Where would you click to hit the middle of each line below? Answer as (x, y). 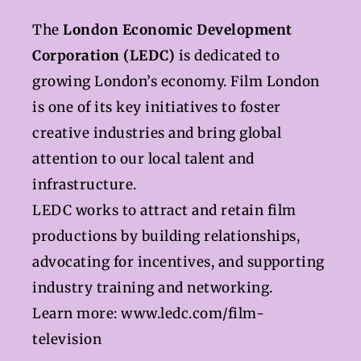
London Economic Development (178, 30)
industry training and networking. (153, 288)
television (67, 340)
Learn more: (75, 314)
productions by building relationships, (166, 237)
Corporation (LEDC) (104, 56)
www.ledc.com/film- (193, 314)
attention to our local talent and (143, 159)
